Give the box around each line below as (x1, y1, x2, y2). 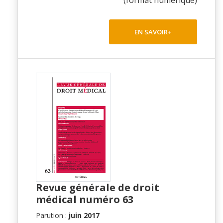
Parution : (36, 210, 69, 220)
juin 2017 (69, 210, 100, 220)
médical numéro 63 (36, 192, 133, 206)
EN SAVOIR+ (134, 27, 172, 36)
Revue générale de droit (36, 180, 159, 194)
